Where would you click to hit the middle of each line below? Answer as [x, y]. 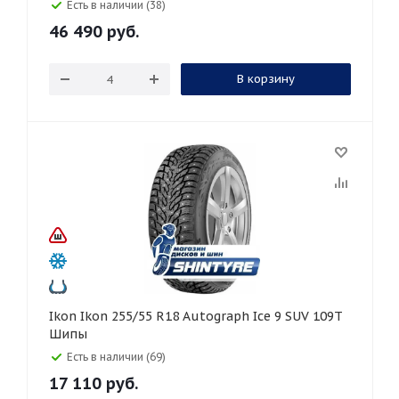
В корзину [265, 79]
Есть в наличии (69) [116, 357]
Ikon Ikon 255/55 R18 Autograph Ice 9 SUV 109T [65, 316]
